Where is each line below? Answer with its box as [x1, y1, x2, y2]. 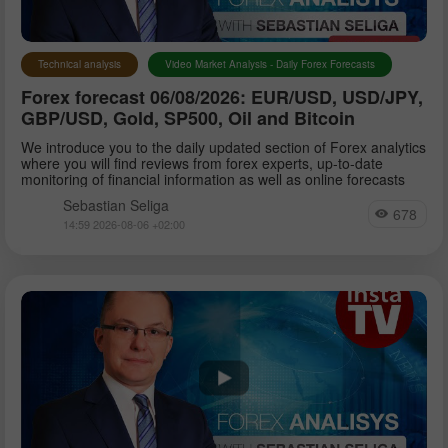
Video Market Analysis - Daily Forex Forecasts [165, 56, 375, 71]
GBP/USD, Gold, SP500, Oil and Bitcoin [21, 104, 355, 131]
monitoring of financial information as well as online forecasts [21, 168, 405, 189]
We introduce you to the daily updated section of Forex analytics [21, 136, 426, 157]
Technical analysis [38, 56, 121, 71]
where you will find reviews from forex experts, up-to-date [21, 152, 383, 173]
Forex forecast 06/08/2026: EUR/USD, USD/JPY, [21, 83, 423, 110]
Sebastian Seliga [63, 194, 169, 215]
